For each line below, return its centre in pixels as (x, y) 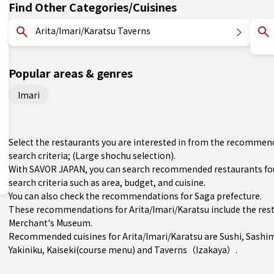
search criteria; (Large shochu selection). (92, 155)
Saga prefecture (227, 196)
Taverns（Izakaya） (195, 250)
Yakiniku (25, 250)
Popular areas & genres (71, 73)
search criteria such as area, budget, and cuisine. (107, 182)
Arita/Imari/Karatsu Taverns (93, 31)
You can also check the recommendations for (102, 196)
